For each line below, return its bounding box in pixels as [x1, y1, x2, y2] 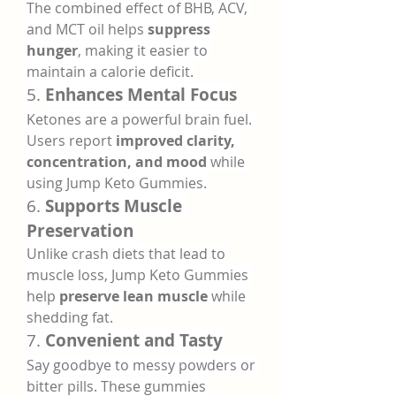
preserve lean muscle [59, 286, 208, 306]
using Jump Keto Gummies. [27, 173, 207, 193]
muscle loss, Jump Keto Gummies [27, 265, 248, 285]
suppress [148, 19, 210, 39]
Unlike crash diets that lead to [27, 244, 225, 263]
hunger [27, 41, 78, 60]
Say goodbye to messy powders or [27, 355, 255, 375]
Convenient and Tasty [45, 329, 223, 352]
